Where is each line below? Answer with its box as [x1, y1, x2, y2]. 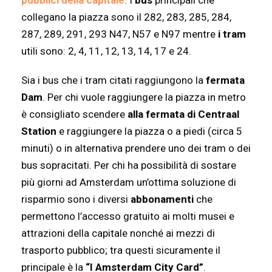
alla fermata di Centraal [127, 108, 239, 121]
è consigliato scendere [21, 108, 127, 121]
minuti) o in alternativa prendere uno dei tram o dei [21, 142, 251, 155]
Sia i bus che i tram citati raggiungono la [21, 74, 206, 87]
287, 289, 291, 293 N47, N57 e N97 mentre [21, 28, 218, 41]
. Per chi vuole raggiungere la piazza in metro [42, 91, 246, 104]
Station [21, 125, 56, 138]
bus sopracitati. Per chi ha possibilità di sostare [21, 159, 236, 172]
